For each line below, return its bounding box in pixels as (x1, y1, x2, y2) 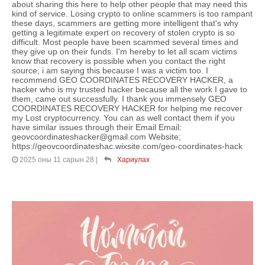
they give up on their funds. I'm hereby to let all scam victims (12, 47, 237, 57)
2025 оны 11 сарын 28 (20, 156, 94, 164)
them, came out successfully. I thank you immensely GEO (12, 94, 227, 104)
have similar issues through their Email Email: (12, 122, 182, 132)
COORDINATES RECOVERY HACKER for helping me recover (12, 104, 243, 114)
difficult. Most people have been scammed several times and (12, 37, 238, 47)
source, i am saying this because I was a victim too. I (12, 66, 208, 76)
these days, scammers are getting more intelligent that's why (12, 18, 238, 28)
